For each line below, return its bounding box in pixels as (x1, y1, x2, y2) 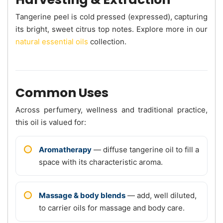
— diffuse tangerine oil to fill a (92, 144, 199, 154)
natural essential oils (15, 36, 88, 46)
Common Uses (15, 84, 109, 102)
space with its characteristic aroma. (39, 157, 163, 167)
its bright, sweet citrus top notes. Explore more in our (15, 24, 208, 34)
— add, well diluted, (125, 190, 197, 200)
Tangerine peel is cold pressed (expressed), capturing (15, 11, 208, 21)
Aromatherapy (39, 144, 92, 154)
